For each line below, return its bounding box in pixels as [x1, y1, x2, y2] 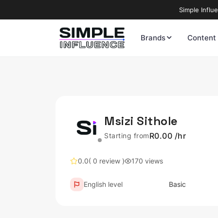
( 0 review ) [89, 157, 125, 165]
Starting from [104, 131, 149, 140]
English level [84, 180, 123, 188]
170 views [131, 157, 163, 165]
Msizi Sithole [104, 113, 178, 128]
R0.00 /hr [149, 131, 186, 141]
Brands [141, 33, 165, 42]
